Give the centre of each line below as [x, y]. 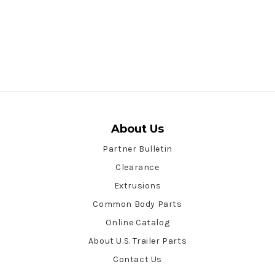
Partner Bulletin [137, 149]
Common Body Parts [137, 204]
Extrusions [137, 185]
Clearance [137, 167]
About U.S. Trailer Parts [137, 241]
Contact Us [137, 259]
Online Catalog [137, 222]
